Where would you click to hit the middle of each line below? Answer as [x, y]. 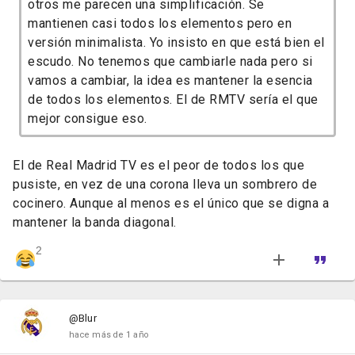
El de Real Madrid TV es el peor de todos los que [158, 166]
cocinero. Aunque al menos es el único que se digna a [171, 204]
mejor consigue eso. [88, 119]
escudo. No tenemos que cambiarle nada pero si [170, 62]
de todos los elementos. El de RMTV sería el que [173, 100]
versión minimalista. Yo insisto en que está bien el [176, 43]
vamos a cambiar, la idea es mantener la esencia [170, 81]
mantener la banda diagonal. [95, 223]
